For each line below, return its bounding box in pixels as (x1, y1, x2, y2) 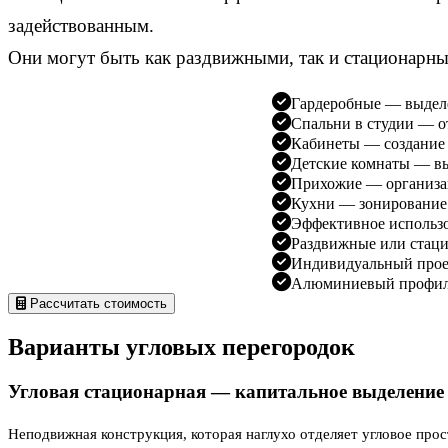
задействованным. (8, 14, 154, 36)
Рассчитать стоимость (26, 296, 167, 311)
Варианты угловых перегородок (8, 333, 355, 360)
